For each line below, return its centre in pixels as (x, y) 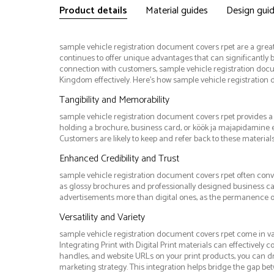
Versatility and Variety (102, 218)
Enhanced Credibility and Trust (119, 159)
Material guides (176, 11)
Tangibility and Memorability (114, 100)
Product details (93, 11)
